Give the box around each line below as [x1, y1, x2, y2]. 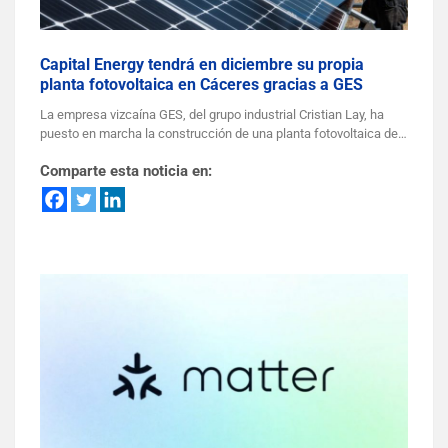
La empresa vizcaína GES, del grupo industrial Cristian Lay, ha [40, 107, 384, 123]
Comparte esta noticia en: [40, 162, 212, 181]
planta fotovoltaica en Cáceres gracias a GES [40, 75, 363, 95]
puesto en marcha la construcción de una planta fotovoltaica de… [40, 126, 407, 142]
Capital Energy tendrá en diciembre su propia [40, 55, 364, 75]
